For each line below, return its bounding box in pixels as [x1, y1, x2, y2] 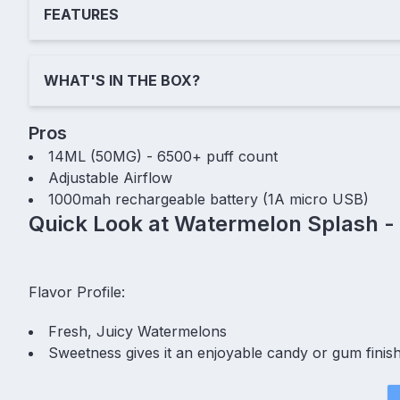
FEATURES [44, 4, 119, 23]
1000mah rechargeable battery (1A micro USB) [48, 189, 369, 208]
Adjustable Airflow [48, 168, 172, 187]
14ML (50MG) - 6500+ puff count [48, 146, 278, 165]
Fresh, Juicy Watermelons [48, 321, 227, 340]
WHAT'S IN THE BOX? [44, 71, 200, 89]
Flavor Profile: [29, 282, 125, 301]
